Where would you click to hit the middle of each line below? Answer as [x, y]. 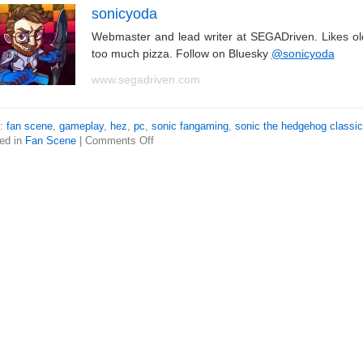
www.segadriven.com [145, 79]
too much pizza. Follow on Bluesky [181, 53]
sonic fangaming [190, 126]
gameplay [81, 126]
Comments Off [119, 141]
